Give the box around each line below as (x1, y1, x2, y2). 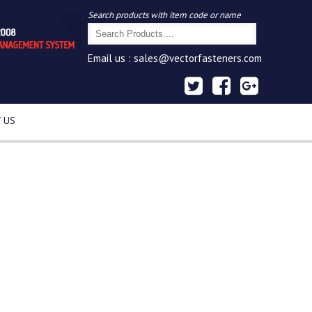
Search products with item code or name (88, 9, 241, 21)
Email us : (88, 52, 134, 65)
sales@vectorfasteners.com (134, 52, 262, 65)
